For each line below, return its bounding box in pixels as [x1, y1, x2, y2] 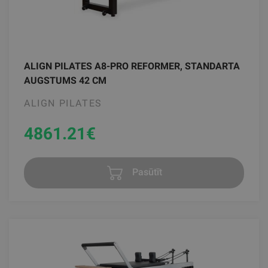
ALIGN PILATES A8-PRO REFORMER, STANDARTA [24, 60, 240, 72]
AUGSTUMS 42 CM [24, 75, 106, 87]
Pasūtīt [130, 166, 162, 178]
